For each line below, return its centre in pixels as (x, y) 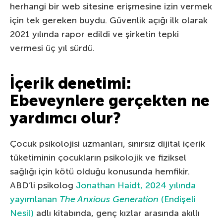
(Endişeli (177, 199)
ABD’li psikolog (43, 185)
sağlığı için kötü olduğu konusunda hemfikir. (100, 171)
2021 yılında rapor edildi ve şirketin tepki (94, 34)
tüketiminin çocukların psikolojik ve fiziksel (98, 157)
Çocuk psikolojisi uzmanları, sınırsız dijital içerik (108, 143)
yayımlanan (35, 199)
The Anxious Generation (109, 199)
